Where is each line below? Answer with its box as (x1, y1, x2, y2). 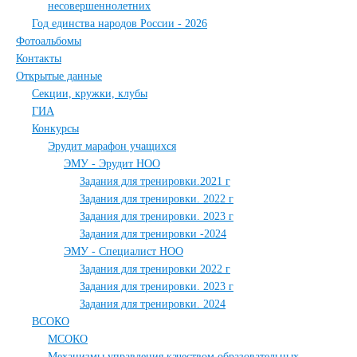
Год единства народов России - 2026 (32, 18, 207, 29)
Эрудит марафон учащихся (48, 140, 176, 152)
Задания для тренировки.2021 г (80, 175, 230, 187)
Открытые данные (16, 70, 102, 82)
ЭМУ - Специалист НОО (64, 245, 183, 257)
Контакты (16, 53, 61, 65)
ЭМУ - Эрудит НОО (64, 158, 160, 170)
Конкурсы (32, 123, 79, 135)
